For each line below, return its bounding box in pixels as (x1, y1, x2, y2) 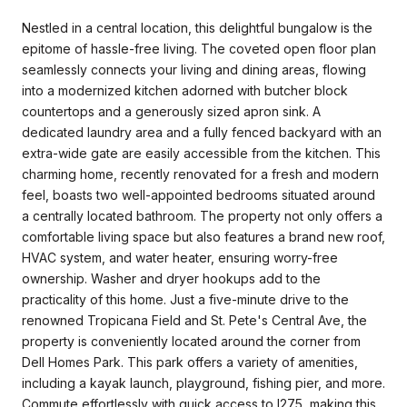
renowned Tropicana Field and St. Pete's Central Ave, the (22, 312, 367, 328)
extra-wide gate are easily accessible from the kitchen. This (22, 144, 381, 161)
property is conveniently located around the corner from (22, 333, 361, 349)
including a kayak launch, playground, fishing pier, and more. (22, 374, 385, 391)
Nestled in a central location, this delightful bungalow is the (22, 19, 372, 35)
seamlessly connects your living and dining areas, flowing (22, 61, 366, 77)
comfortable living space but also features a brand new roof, (22, 228, 385, 244)
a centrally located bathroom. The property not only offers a (22, 207, 382, 223)
